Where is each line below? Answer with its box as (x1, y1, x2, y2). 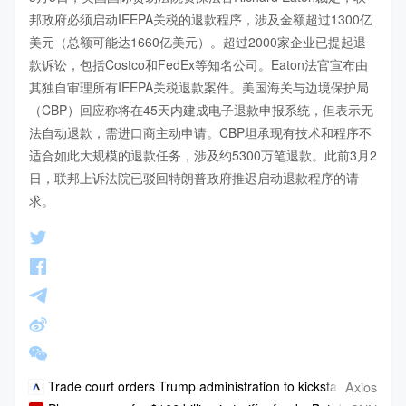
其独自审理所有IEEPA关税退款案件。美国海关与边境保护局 (29, 78, 369, 97)
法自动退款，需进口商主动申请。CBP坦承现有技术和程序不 (29, 123, 372, 142)
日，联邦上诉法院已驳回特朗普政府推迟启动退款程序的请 (29, 169, 359, 188)
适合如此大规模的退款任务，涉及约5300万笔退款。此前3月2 (29, 146, 377, 165)
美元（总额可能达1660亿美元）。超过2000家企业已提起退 (29, 33, 366, 52)
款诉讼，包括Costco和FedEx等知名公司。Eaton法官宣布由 (29, 55, 368, 74)
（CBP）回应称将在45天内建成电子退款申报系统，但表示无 (29, 101, 373, 120)
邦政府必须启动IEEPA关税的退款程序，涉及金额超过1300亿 (29, 10, 372, 29)
